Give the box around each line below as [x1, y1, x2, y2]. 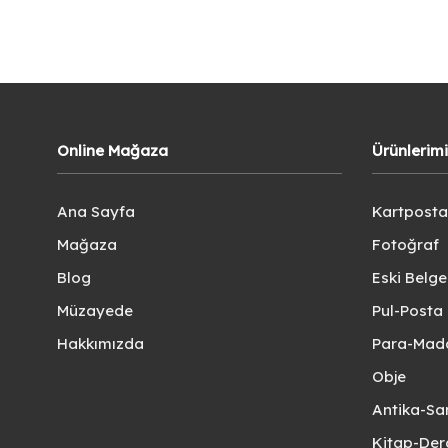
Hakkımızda [57, 334, 144, 354]
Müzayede [57, 301, 133, 321]
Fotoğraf [372, 235, 439, 255]
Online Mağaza [57, 141, 168, 161]
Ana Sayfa [57, 202, 135, 222]
